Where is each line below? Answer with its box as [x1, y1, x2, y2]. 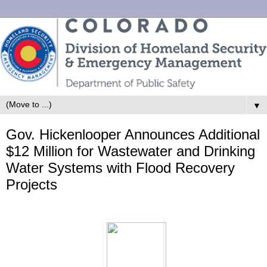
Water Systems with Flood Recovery [6, 159, 235, 176]
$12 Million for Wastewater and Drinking [6, 142, 255, 159]
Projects [6, 176, 57, 193]
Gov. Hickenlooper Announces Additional [6, 126, 260, 142]
